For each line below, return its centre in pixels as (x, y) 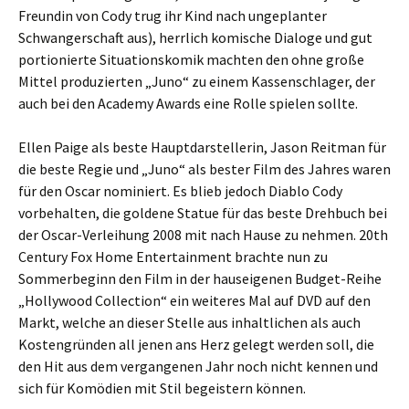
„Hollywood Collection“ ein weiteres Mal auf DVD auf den (194, 300)
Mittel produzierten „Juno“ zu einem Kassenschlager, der (197, 81)
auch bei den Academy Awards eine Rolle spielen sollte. (188, 103)
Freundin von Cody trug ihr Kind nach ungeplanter (173, 16)
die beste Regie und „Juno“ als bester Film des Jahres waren (204, 169)
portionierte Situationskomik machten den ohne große (191, 59)
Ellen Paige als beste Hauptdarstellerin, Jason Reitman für (202, 147)
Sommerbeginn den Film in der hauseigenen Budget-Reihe (200, 278)
